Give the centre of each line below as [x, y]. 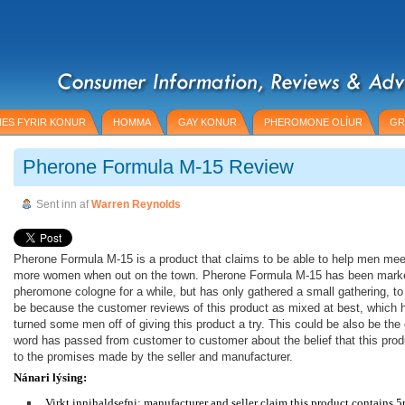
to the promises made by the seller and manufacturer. [153, 357]
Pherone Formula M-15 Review [158, 167]
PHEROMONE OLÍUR [313, 122]
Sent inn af [64, 204]
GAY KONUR [207, 122]
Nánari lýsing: [50, 377]
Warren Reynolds [136, 204]
